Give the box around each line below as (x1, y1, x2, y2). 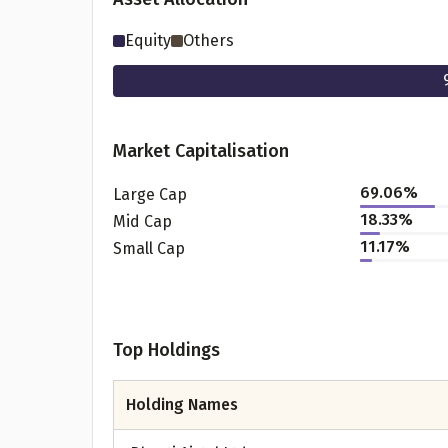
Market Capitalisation (113, 140, 289, 162)
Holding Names (126, 395, 238, 414)
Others (183, 31, 234, 50)
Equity (125, 31, 171, 50)
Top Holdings (113, 339, 220, 361)
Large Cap (113, 184, 187, 204)
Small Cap (113, 238, 185, 258)
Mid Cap (113, 211, 172, 231)
